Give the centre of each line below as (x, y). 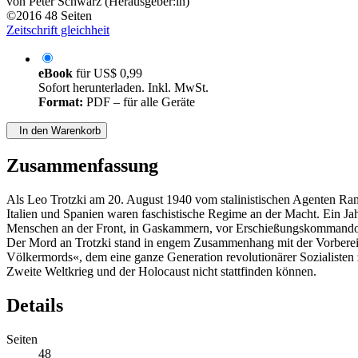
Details (35, 306)
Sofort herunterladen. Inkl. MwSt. (123, 88)
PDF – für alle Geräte (139, 102)
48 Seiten (68, 16)
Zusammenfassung (82, 166)
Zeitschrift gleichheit (58, 30)
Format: (61, 102)
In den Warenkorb (57, 131)
